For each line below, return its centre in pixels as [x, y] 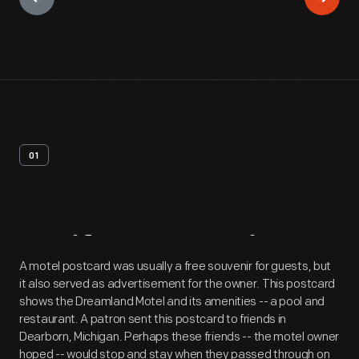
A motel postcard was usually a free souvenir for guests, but [175, 266]
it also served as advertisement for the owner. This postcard [177, 284]
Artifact [81, 254]
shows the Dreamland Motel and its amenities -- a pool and [172, 302]
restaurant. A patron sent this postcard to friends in [153, 319]
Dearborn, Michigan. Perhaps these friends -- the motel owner [179, 337]
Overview [228, 254]
